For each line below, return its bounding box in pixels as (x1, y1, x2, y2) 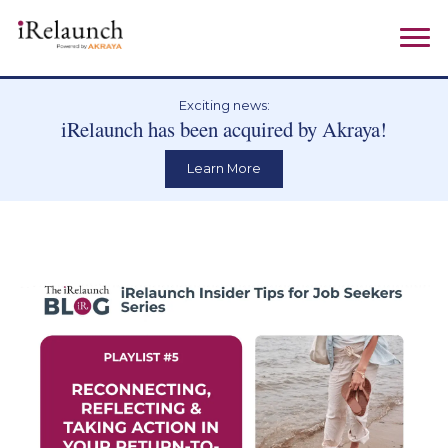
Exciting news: (178, 98, 270, 114)
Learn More (187, 161, 261, 177)
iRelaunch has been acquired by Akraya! (61, 115, 387, 144)
